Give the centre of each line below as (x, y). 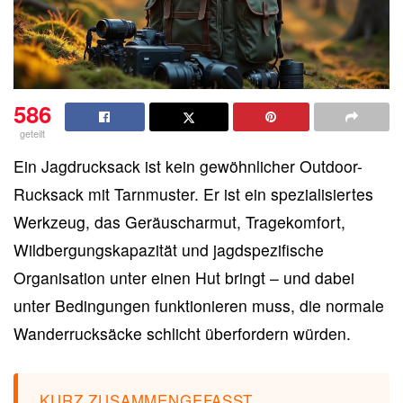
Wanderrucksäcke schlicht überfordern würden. (182, 333)
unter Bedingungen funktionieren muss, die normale (199, 305)
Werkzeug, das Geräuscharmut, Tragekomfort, (179, 222)
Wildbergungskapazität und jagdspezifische (169, 250)
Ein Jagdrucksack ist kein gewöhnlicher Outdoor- (188, 166)
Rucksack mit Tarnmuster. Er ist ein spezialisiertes (193, 194)
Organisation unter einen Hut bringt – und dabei (184, 278)
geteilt (32, 133)
